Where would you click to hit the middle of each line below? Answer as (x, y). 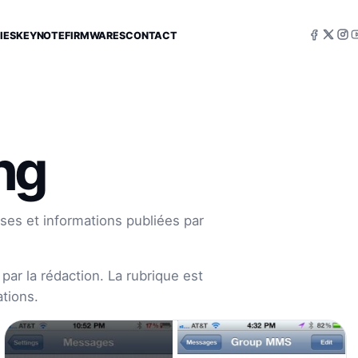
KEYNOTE (40, 35)
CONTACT (151, 35)
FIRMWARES (95, 35)
